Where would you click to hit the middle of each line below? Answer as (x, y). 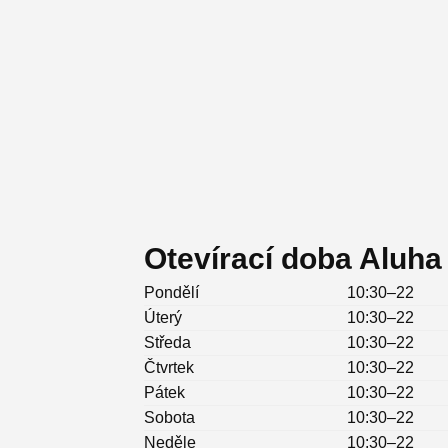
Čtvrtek (169, 368)
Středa (167, 343)
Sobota (169, 418)
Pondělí (171, 293)
